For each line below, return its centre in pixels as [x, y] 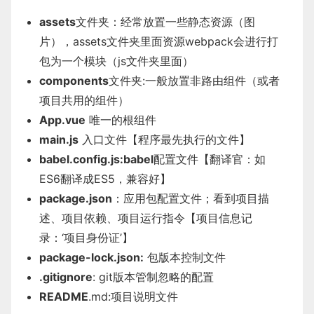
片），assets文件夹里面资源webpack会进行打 [159, 41]
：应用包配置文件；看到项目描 [191, 198]
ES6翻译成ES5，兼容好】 [105, 178]
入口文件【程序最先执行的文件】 [164, 139]
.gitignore [66, 277]
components [74, 80]
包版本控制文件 [185, 257]
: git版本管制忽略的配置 [153, 277]
